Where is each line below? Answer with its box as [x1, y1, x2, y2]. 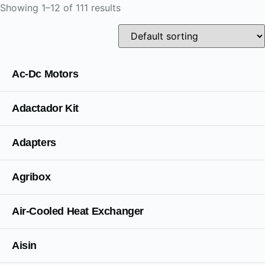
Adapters [12, 137, 56, 148]
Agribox [12, 171, 51, 183]
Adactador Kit [12, 102, 79, 114]
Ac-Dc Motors [12, 68, 79, 80]
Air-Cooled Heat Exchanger [12, 205, 144, 217]
